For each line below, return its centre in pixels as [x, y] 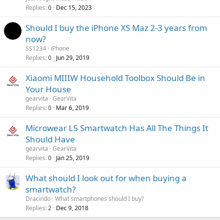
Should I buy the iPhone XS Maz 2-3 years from [116, 27]
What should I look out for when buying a [106, 178]
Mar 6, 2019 [72, 108]
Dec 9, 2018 [72, 208]
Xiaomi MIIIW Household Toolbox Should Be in [115, 78]
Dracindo [38, 198]
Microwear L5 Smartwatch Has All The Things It [117, 128]
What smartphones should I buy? [99, 198]
